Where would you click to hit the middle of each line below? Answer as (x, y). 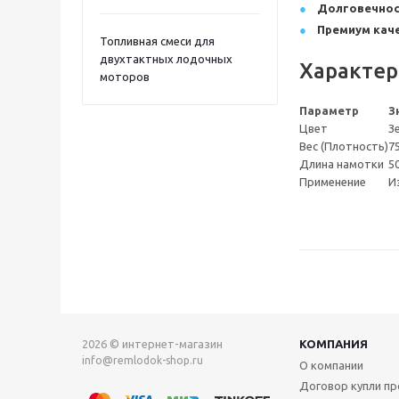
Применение (333, 182)
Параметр (329, 110)
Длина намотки (342, 164)
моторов (125, 77)
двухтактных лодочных (166, 59)
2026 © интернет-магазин (152, 344)
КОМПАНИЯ (334, 344)
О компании (331, 365)
